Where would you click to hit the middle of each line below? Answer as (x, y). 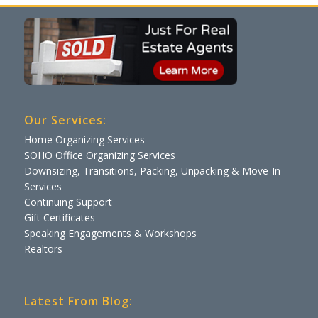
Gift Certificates (59, 217)
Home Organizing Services (84, 139)
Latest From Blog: (78, 301)
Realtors (43, 248)
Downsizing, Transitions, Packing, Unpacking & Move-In (152, 170)
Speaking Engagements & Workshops (110, 233)
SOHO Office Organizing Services (99, 155)
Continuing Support (68, 202)
